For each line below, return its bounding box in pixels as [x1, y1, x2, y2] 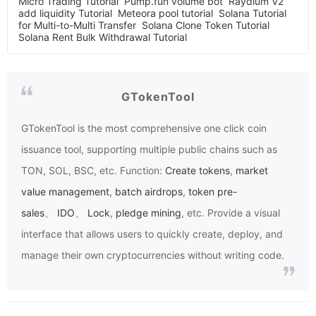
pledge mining [116, 207, 181, 219]
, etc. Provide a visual [181, 207, 280, 219]
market [236, 164, 268, 177]
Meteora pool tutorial [118, 7, 213, 20]
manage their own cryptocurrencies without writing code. [21, 249, 284, 262]
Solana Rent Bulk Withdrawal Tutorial [18, 31, 187, 44]
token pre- [188, 186, 237, 198]
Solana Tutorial [219, 7, 286, 20]
